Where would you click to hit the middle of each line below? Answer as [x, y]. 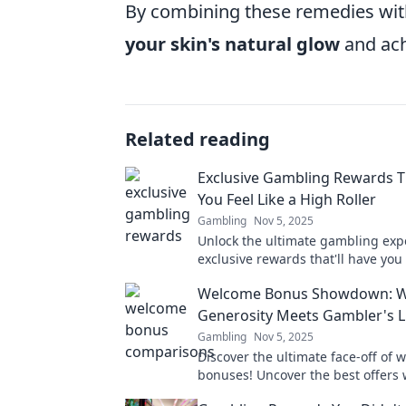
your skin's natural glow [232, 43]
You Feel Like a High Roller [287, 199]
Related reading [198, 139]
